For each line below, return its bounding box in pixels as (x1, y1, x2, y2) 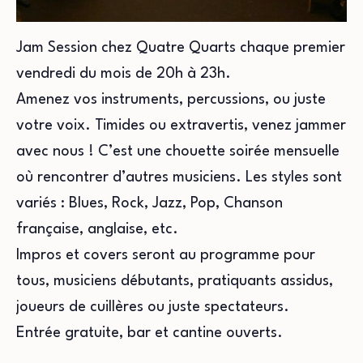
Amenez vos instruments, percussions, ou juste (16, 92, 326, 107)
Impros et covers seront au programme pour (16, 248, 315, 263)
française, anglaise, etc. (16, 222, 178, 237)
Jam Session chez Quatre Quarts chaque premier (16, 41, 345, 55)
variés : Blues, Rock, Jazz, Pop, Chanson (16, 196, 283, 211)
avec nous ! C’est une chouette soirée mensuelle (16, 144, 340, 159)
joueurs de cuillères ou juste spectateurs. (16, 300, 289, 314)
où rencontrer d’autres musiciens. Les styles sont (16, 170, 342, 185)
